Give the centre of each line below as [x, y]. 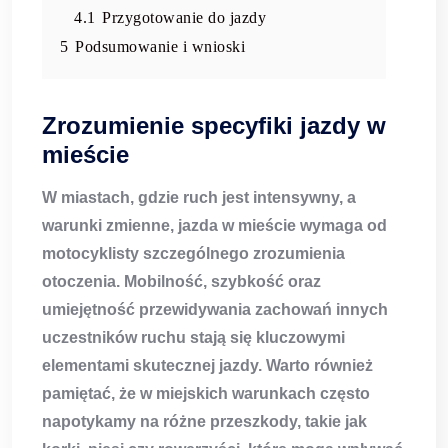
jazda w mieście [237, 226]
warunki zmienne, [110, 226]
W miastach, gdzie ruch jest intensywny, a [199, 198]
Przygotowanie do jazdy [184, 18]
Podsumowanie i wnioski [160, 47]
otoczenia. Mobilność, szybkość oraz [181, 282]
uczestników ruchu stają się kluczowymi [193, 338]
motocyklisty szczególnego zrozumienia [193, 254]
